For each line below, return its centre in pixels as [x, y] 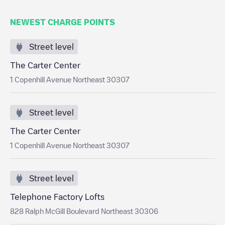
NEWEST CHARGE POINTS [63, 22]
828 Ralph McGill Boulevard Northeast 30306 [84, 211]
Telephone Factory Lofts [57, 197]
